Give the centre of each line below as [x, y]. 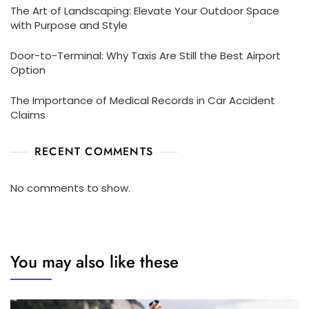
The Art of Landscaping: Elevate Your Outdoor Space [145, 10]
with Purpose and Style [69, 25]
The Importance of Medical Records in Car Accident [143, 100]
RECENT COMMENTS [94, 151]
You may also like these [94, 261]
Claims [28, 114]
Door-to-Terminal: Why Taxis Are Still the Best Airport [146, 55]
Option [28, 70]
